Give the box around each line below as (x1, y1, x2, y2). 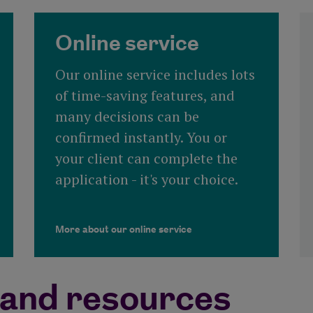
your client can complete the (54, 149, 238, 168)
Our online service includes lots (54, 65, 255, 85)
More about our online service (54, 222, 192, 238)
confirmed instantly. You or (54, 128, 227, 147)
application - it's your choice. (54, 170, 238, 189)
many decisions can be (54, 107, 199, 126)
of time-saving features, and (54, 86, 235, 105)
